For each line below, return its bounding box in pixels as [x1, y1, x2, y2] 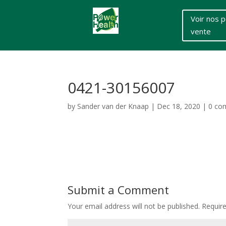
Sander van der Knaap [77, 101, 149, 111]
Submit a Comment [68, 182, 169, 197]
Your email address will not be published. [68, 201, 200, 211]
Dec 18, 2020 [157, 101, 201, 111]
